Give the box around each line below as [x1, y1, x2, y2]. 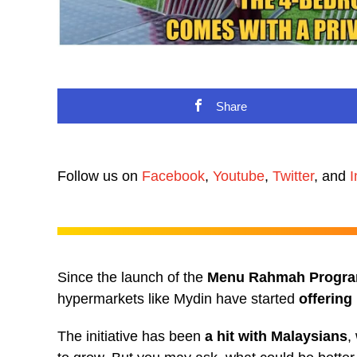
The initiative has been [57, 328, 201, 344]
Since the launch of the [57, 269, 207, 285]
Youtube [213, 167, 265, 184]
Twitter [273, 167, 314, 184]
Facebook [142, 167, 205, 184]
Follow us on [57, 167, 142, 184]
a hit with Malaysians [201, 328, 347, 344]
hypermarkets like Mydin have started [57, 290, 299, 307]
